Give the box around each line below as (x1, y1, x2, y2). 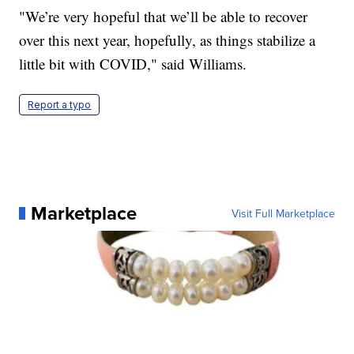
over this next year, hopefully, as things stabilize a (19, 29, 316, 50)
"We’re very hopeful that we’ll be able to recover (19, 6, 308, 26)
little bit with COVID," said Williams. (19, 53, 247, 73)
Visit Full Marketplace (231, 205, 335, 221)
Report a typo (28, 98, 92, 111)
